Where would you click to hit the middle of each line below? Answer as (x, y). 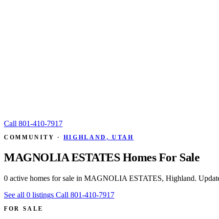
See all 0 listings (30, 195)
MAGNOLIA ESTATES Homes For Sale (102, 157)
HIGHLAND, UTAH (99, 137)
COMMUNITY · (34, 137)
